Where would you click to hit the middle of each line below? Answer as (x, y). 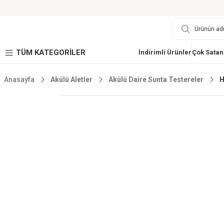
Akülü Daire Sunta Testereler (156, 79)
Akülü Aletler (71, 79)
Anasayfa (19, 79)
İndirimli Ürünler (165, 52)
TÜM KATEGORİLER (51, 52)
